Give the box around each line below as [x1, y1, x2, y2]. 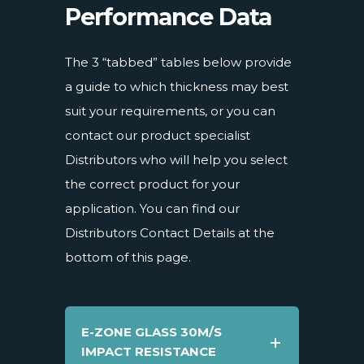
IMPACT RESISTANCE [81, 343, 216, 359]
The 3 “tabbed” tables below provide [65, 54, 292, 70]
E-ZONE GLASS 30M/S [81, 323, 222, 340]
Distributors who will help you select [65, 151, 288, 167]
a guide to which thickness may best [65, 78, 288, 94]
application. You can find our [65, 200, 240, 216]
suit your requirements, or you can [65, 102, 275, 119]
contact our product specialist [65, 127, 250, 143]
